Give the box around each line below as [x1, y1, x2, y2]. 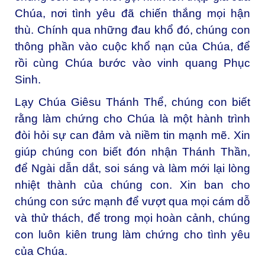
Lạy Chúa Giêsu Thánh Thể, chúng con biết [15, 95, 250, 108]
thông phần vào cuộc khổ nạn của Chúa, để [15, 40, 250, 53]
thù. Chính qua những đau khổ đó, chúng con [15, 23, 250, 36]
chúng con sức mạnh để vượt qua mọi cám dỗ [15, 195, 250, 208]
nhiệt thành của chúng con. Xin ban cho [15, 178, 250, 191]
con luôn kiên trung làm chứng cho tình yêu [15, 228, 250, 241]
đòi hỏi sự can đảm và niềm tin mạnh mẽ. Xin [15, 128, 250, 141]
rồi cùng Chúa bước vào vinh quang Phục [15, 56, 250, 69]
